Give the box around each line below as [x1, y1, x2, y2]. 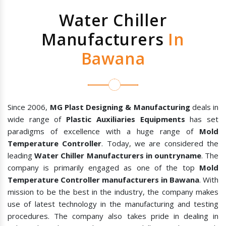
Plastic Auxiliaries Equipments [66, 114, 185, 125]
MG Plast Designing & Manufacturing [49, 102, 190, 112]
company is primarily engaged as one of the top [8, 162, 199, 173]
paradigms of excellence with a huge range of [8, 126, 199, 137]
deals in [190, 102, 218, 112]
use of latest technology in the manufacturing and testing [8, 199, 218, 209]
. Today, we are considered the [101, 138, 219, 149]
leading [8, 150, 35, 161]
